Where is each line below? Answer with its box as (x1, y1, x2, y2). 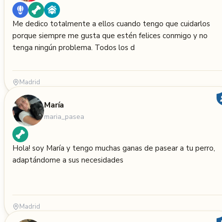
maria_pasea (44, 111, 84, 121)
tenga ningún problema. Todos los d (95, 43, 135, 53)
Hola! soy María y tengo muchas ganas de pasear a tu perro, (12, 143, 215, 153)
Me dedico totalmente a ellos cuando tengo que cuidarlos (12, 19, 210, 29)
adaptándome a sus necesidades (12, 155, 123, 165)
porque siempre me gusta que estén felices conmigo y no (12, 31, 208, 41)
